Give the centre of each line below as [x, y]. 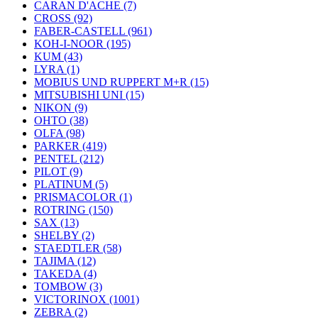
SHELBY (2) [64, 235]
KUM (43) [58, 56]
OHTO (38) [61, 120]
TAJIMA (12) [65, 261]
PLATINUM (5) [71, 184]
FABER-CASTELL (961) [93, 31]
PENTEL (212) [69, 159]
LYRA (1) [57, 69]
